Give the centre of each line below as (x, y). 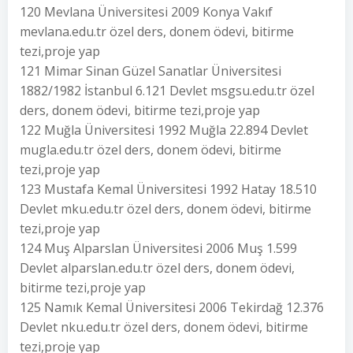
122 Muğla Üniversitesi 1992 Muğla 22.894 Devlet (164, 130)
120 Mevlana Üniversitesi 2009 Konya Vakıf (146, 12)
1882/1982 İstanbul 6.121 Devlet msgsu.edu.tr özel (167, 91)
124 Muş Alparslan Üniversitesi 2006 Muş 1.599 (158, 248)
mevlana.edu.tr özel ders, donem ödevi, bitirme (157, 32)
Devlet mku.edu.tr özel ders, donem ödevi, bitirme (165, 209)
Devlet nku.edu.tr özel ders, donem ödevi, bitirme (164, 327)
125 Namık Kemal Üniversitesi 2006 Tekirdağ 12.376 (172, 307)
